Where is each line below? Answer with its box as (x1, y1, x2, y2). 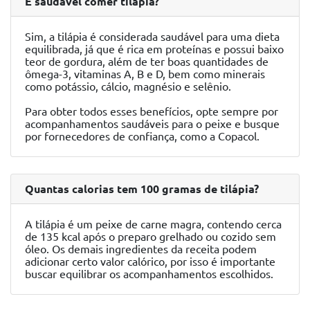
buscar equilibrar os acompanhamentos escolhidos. (25, 268, 273, 281)
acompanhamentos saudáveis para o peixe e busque (25, 118, 280, 131)
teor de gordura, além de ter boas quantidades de (25, 55, 268, 69)
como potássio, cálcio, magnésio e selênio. (25, 80, 231, 93)
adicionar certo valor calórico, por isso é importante (25, 255, 275, 268)
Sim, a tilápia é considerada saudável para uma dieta (25, 30, 280, 44)
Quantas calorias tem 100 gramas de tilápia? (25, 183, 259, 196)
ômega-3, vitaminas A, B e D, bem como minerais (25, 68, 265, 81)
